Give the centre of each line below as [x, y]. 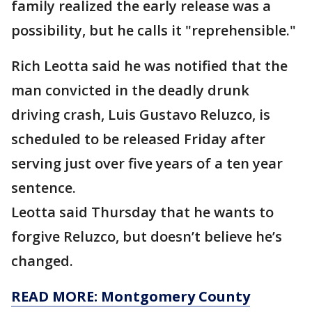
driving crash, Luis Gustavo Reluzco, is [141, 115]
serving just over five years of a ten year [147, 163]
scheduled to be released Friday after [138, 139]
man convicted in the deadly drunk [130, 90]
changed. [42, 261]
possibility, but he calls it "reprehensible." [154, 30]
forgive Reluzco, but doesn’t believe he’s [147, 236]
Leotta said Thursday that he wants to [142, 212]
